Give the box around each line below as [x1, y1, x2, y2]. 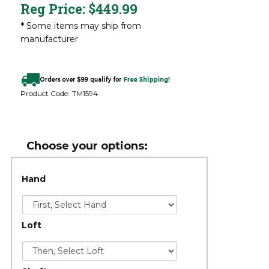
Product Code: [20, 88, 70, 98]
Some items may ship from [23, 20, 141, 31]
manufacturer [20, 34, 78, 44]
